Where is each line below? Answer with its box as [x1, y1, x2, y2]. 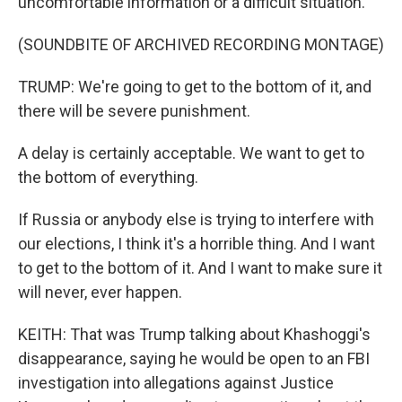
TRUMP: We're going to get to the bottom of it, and [18, 77, 371, 96]
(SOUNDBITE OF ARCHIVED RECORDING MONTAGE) [18, 35, 384, 54]
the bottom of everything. [18, 168, 198, 187]
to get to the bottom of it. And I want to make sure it [18, 258, 382, 277]
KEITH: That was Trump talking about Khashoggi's [18, 325, 371, 344]
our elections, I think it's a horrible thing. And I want [18, 234, 375, 253]
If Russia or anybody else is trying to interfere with [18, 210, 374, 229]
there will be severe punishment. [18, 101, 250, 120]
